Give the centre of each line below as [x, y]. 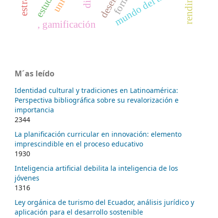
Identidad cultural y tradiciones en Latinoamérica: [96, 91]
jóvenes [27, 178]
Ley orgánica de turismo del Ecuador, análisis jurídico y [104, 202]
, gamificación [67, 24]
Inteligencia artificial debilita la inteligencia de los [96, 168]
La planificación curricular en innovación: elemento [98, 134]
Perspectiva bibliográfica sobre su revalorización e [97, 100]
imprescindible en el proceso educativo [79, 144]
